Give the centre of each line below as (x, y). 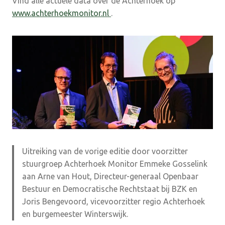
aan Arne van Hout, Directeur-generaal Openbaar (110, 176)
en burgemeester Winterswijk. (75, 214)
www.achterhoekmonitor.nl (62, 13)
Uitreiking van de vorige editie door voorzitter (105, 151)
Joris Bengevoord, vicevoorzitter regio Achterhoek (114, 201)
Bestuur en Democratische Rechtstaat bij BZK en (110, 189)
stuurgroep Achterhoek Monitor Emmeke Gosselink (115, 163)
